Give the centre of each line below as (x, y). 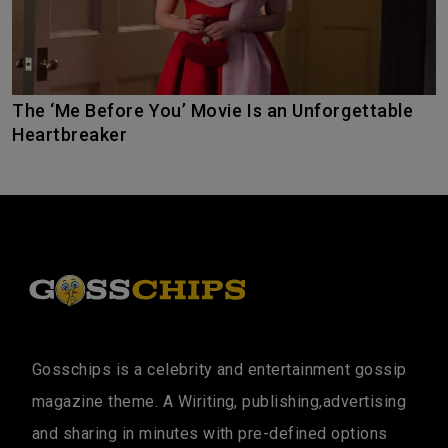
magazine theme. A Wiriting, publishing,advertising (219, 401)
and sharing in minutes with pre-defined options (210, 433)
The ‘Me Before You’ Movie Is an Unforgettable (18, 110)
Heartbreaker (70, 134)
